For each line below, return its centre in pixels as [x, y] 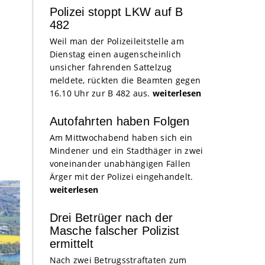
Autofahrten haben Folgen [119, 121]
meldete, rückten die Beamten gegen [125, 80]
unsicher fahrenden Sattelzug [111, 67]
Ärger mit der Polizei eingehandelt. [121, 176]
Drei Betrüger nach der [111, 217]
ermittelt [71, 243]
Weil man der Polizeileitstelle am [117, 41]
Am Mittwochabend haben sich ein [121, 137]
